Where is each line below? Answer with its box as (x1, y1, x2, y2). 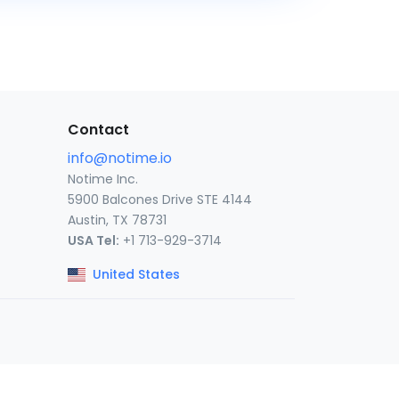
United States (92, 265, 180, 283)
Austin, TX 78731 (67, 211, 167, 229)
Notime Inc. (67, 170, 138, 188)
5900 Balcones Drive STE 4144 (67, 191, 252, 208)
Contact (67, 119, 129, 140)
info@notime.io (67, 148, 172, 168)
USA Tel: (67, 232, 119, 249)
